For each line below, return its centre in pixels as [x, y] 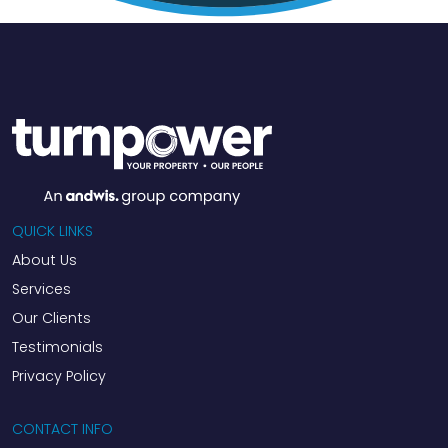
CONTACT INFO [62, 429]
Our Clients [51, 318]
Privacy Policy [59, 376]
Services [41, 289]
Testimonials [57, 347]
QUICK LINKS [52, 231]
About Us [44, 260]
